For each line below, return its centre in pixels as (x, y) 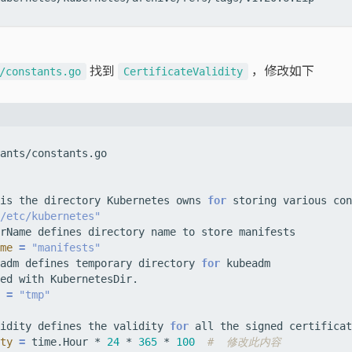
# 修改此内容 (244, 342)
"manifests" (66, 248)
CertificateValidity (183, 72)
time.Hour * (66, 342)
